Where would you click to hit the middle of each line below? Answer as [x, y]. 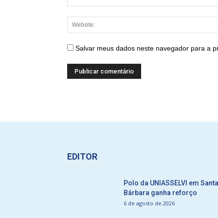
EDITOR [82, 156]
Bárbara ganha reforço [160, 193]
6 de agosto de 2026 [149, 203]
